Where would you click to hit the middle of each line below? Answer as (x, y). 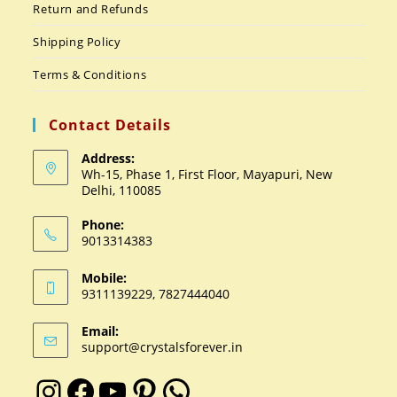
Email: (101, 331)
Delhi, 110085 (122, 191)
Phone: (103, 225)
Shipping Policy (77, 42)
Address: (109, 159)
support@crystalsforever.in (163, 347)
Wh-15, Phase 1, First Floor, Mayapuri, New (207, 175)
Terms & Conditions (90, 75)
